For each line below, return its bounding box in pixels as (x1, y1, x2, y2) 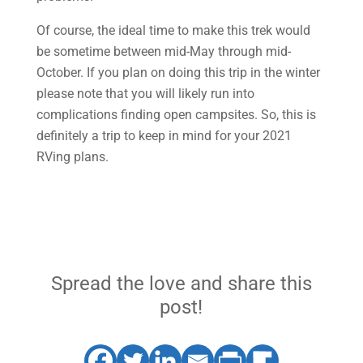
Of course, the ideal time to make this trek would (36, 23, 310, 38)
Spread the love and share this (50, 272, 312, 295)
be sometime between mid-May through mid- (36, 44, 291, 59)
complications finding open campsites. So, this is (36, 107, 316, 122)
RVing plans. (36, 149, 109, 164)
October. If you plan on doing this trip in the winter (36, 65, 320, 80)
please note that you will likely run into (36, 86, 254, 101)
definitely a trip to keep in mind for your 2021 (36, 128, 292, 143)
